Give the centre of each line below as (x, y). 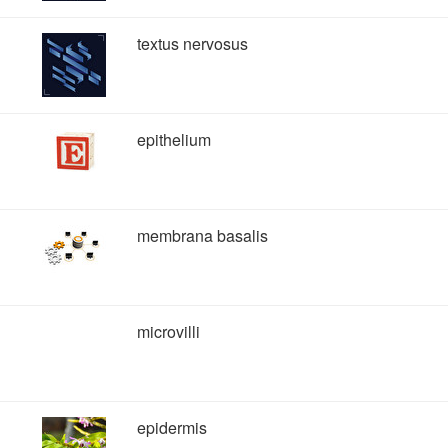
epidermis (172, 427)
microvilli (168, 331)
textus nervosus (192, 43)
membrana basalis (202, 235)
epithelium (174, 139)
